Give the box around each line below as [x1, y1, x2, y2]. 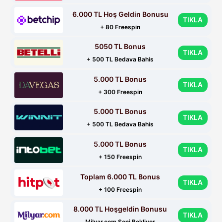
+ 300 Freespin [98, 88, 143, 96]
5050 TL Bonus [95, 42, 146, 51]
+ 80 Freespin [100, 23, 141, 31]
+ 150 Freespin [99, 153, 142, 161]
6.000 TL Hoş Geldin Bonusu [72, 9, 168, 18]
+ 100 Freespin [99, 185, 142, 193]
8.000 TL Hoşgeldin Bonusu [73, 205, 167, 214]
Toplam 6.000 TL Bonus [80, 172, 161, 181]
